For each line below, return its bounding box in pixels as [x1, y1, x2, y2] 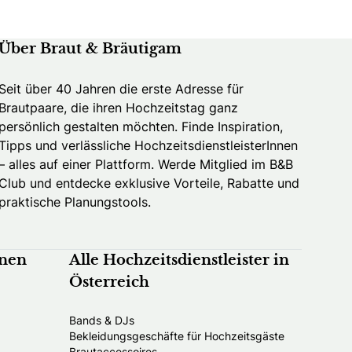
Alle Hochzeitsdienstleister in [69, 253, 289, 268]
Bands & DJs [69, 312, 134, 328]
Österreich [69, 275, 149, 290]
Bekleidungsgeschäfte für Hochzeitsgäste [69, 328, 284, 343]
